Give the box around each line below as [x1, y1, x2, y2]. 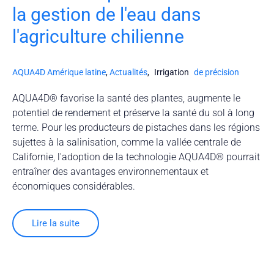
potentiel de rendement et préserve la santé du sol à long [12, 107, 254, 119]
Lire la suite [32, 218, 80, 229]
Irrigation [152, 67, 189, 78]
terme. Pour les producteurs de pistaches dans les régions [12, 122, 260, 134]
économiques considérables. [12, 180, 135, 193]
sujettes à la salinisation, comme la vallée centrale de [12, 136, 241, 149]
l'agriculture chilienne [12, 26, 184, 48]
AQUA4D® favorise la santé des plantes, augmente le [12, 92, 240, 105]
